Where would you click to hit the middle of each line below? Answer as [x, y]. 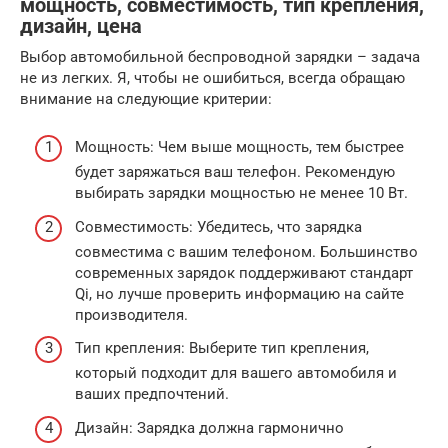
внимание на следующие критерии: [146, 98]
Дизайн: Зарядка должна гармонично [209, 427]
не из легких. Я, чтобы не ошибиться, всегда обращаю [212, 77]
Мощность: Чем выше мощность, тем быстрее [239, 147]
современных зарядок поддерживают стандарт [244, 272]
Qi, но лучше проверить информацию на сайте [239, 293]
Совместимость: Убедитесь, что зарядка [218, 226]
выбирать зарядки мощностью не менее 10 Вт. [241, 193]
